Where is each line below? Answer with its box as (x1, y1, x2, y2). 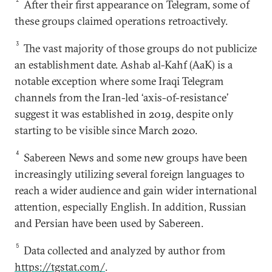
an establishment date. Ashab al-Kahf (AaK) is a (15, 58, 233, 72)
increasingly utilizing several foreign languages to (15, 167, 245, 182)
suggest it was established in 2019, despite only (15, 107, 234, 121)
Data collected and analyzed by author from (21, 243, 226, 258)
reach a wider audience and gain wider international (15, 183, 257, 198)
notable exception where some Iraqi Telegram (15, 74, 223, 89)
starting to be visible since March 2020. (15, 123, 197, 138)
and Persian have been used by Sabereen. (15, 216, 203, 231)
